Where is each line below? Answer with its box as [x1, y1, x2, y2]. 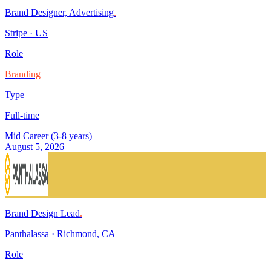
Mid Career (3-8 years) [5, 131, 92, 142]
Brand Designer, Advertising [5, 7, 114, 18]
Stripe [5, 28, 27, 39]
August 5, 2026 [5, 142, 64, 152]
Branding [5, 69, 41, 80]
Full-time [5, 110, 39, 121]
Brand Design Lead [5, 208, 80, 219]
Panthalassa [5, 229, 49, 240]
